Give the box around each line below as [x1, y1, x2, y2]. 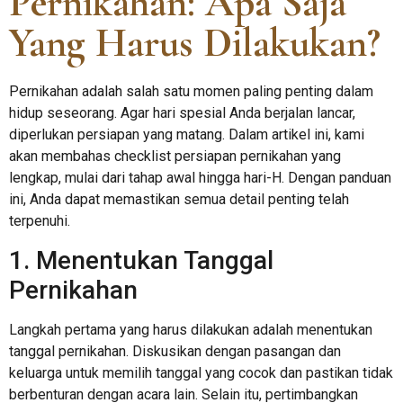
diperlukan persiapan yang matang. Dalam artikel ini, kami [9, 126, 364, 144]
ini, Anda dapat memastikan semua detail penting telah [9, 191, 349, 209]
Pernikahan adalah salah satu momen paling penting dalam [9, 83, 373, 101]
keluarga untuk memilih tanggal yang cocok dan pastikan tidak [9, 363, 393, 381]
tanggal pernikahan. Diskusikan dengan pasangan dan [9, 342, 341, 360]
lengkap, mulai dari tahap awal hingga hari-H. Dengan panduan [9, 169, 391, 187]
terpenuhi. [9, 212, 70, 230]
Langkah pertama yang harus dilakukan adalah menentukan [9, 320, 372, 338]
